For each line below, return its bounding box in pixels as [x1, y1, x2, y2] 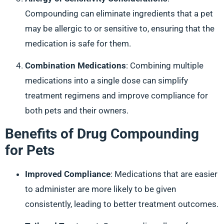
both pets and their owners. [25, 105, 128, 116]
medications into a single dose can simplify [25, 75, 188, 86]
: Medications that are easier [110, 168, 217, 179]
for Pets [5, 141, 54, 158]
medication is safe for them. [25, 38, 131, 49]
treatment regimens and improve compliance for [25, 90, 208, 101]
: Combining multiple [126, 60, 203, 71]
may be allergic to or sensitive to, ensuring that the [25, 23, 214, 34]
